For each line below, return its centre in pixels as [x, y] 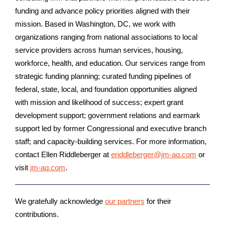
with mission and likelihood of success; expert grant [99, 102]
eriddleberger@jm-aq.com [154, 154]
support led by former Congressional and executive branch [111, 128]
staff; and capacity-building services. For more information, [111, 141]
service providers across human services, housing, [99, 50]
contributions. [37, 214]
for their [158, 201]
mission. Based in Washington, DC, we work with [95, 24]
